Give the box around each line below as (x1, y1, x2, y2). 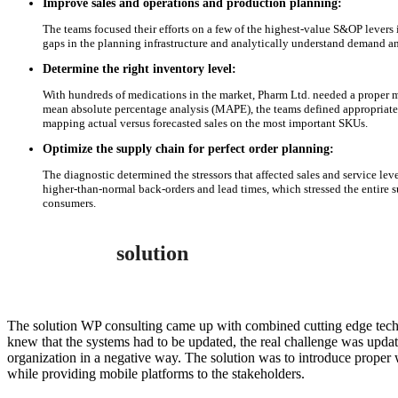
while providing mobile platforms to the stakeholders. (7, 365, 305, 381)
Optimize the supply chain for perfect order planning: (43, 141, 334, 155)
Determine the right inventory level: (43, 61, 236, 76)
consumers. (43, 195, 96, 210)
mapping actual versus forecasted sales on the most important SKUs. (43, 115, 368, 130)
